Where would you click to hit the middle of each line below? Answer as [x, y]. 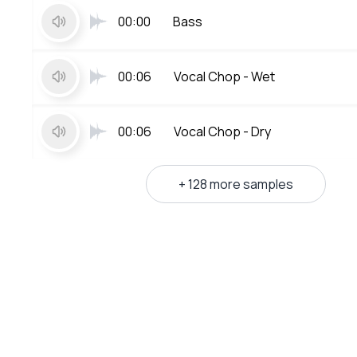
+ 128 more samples [236, 184]
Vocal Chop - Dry [222, 131]
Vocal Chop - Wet [224, 76]
